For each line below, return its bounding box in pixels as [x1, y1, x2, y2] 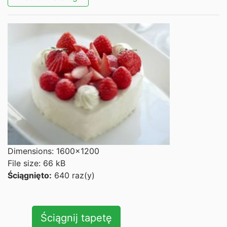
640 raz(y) [52, 170, 95, 180]
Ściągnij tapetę [41, 212, 112, 224]
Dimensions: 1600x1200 [8, 146, 99, 156]
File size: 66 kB [8, 158, 65, 168]
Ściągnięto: [8, 170, 52, 180]
